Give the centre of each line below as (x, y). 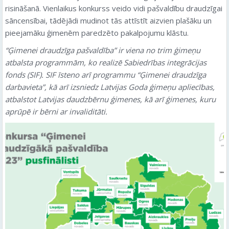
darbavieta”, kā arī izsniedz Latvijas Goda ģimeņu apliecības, (110, 87)
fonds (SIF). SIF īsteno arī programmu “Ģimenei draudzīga (106, 74)
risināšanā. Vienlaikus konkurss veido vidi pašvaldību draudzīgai (114, 8)
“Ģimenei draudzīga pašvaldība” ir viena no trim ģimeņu (103, 50)
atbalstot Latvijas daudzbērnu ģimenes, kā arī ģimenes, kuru (110, 99)
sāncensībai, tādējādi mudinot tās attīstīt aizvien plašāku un (108, 20)
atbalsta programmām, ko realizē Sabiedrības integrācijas (106, 62)
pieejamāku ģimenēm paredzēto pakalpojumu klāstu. (97, 32)
